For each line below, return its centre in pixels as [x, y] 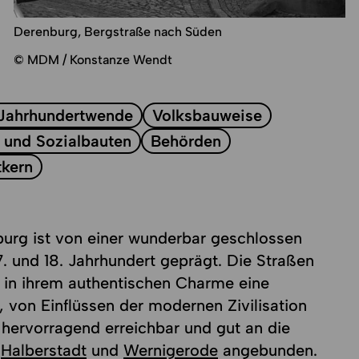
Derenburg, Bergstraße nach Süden [117, 31]
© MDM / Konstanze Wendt [93, 59]
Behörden [186, 141]
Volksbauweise [207, 115]
